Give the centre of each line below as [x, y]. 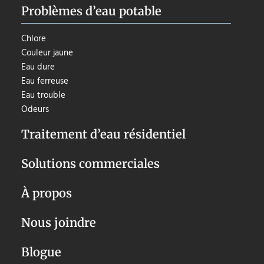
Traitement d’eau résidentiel [103, 134]
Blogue [41, 252]
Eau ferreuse [44, 82]
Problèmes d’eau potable [91, 11]
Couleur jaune [47, 53]
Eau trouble [43, 96]
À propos [46, 193]
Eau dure [38, 67]
